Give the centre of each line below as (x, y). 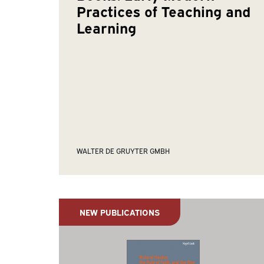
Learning (106, 27)
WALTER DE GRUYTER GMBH (123, 150)
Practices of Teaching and (163, 11)
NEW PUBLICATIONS (120, 212)
